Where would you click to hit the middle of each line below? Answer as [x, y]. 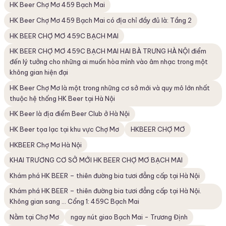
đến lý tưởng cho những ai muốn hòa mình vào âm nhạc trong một [109, 62]
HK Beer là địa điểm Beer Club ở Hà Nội [70, 114]
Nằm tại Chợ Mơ [35, 217]
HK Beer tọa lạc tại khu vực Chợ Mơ [65, 129]
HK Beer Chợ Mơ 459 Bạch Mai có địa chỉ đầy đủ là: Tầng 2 [101, 20]
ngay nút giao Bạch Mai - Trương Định [129, 217]
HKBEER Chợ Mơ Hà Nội [46, 145]
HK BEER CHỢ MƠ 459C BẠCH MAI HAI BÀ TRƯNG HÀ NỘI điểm [108, 51]
